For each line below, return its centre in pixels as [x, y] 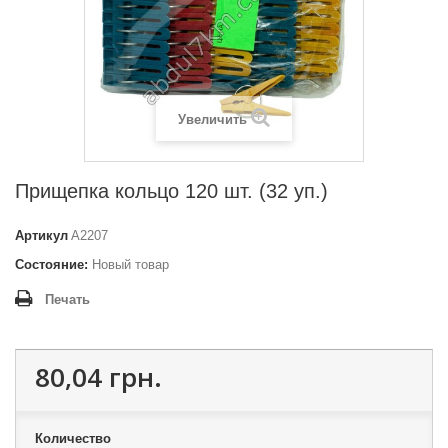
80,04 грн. [98, 377]
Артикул [41, 236]
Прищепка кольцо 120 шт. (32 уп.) [171, 191]
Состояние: [51, 265]
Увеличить [212, 120]
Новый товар [130, 265]
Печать [67, 300]
